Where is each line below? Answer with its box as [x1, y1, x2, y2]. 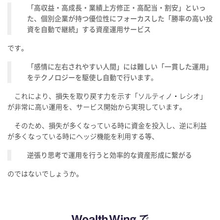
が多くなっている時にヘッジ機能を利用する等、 [7, 133, 159, 140]
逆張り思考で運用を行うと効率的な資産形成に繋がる [27, 152, 192, 159]
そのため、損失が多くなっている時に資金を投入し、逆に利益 [7, 122, 207, 130]
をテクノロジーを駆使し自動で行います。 [27, 74, 158, 82]
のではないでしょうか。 [7, 170, 83, 178]
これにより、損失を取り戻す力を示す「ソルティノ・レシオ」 [7, 93, 207, 100]
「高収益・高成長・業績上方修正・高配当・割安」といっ [27, 4, 206, 12]
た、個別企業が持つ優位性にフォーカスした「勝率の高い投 [27, 15, 213, 23]
